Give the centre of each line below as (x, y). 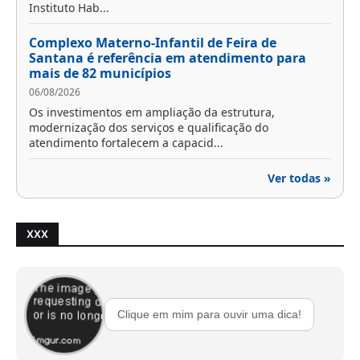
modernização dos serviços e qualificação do (149, 127)
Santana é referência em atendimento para (168, 57)
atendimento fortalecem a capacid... (126, 142)
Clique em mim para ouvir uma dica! (209, 315)
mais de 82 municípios (100, 73)
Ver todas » (299, 178)
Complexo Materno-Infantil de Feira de (153, 42)
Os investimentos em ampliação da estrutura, (152, 112)
